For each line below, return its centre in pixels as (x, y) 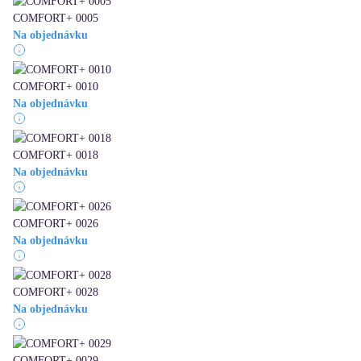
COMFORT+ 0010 (56, 87)
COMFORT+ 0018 (56, 156)
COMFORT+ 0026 (56, 224)
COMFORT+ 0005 (56, 19)
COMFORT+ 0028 (56, 293)
